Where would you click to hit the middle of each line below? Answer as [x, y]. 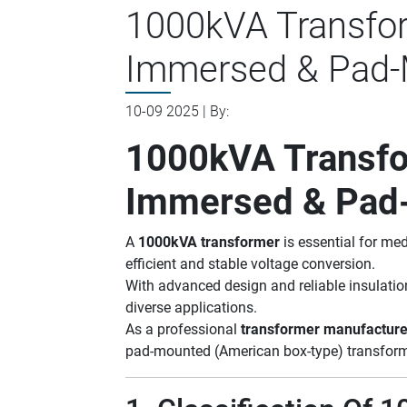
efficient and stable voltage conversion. [250, 264]
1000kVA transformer [209, 242]
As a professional [183, 329]
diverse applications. [191, 308]
